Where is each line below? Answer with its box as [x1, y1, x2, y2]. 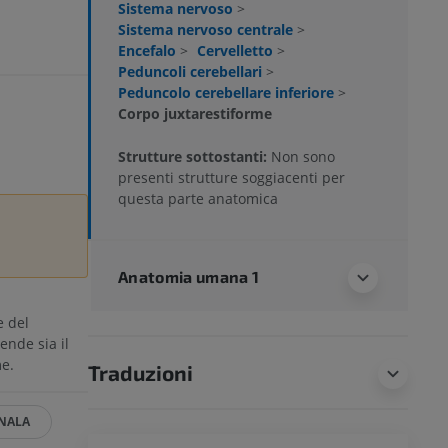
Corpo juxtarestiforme [118, 104, 272, 124]
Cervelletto [197, 41, 277, 61]
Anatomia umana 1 [118, 267, 260, 287]
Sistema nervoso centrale [118, 20, 297, 40]
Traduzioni [88, 360, 193, 386]
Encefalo [118, 41, 180, 61]
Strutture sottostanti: [118, 147, 271, 167]
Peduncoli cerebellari [118, 62, 266, 82]
